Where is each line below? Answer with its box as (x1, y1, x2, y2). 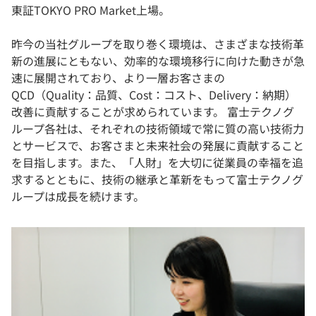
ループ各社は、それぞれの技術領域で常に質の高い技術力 (11, 120, 304, 138)
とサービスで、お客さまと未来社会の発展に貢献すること (11, 137, 304, 154)
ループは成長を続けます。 (11, 188, 145, 205)
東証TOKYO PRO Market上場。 (11, 1, 170, 19)
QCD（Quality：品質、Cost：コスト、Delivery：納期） (11, 86, 296, 104)
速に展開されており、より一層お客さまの (11, 69, 225, 87)
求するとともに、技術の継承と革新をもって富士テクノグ (11, 171, 303, 188)
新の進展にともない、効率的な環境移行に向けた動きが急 (11, 52, 305, 70)
